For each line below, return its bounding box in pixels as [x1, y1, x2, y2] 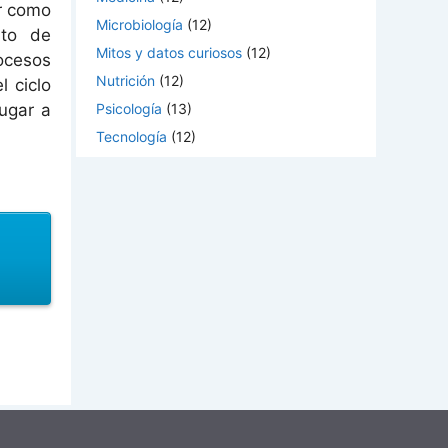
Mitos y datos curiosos [96, 43, 242, 61]
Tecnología [96, 127, 167, 145]
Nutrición [96, 71, 155, 89]
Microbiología [96, 15, 183, 33]
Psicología [96, 99, 162, 117]
